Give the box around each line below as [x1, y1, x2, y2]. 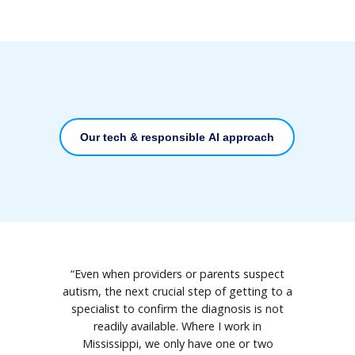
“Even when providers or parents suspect [71, 265, 284, 281]
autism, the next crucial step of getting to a [63, 283, 292, 299]
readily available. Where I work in [94, 318, 261, 334]
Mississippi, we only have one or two [82, 335, 273, 351]
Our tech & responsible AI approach [80, 130, 274, 143]
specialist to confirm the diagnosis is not [71, 300, 284, 316]
